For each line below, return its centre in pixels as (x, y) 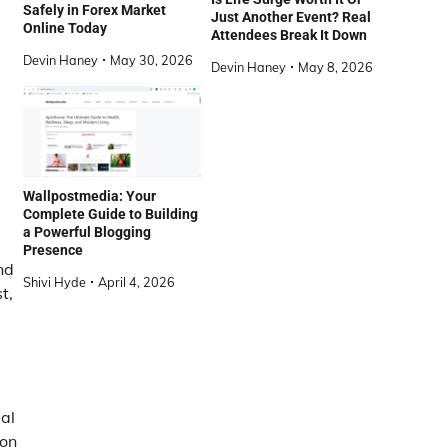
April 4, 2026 (136, 282)
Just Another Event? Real (291, 16)
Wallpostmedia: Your (89, 196)
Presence (53, 250)
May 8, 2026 (335, 67)
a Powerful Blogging (87, 232)
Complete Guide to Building (110, 214)
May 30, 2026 (151, 59)
